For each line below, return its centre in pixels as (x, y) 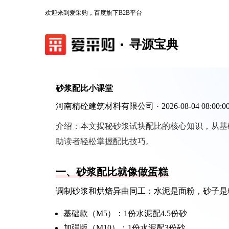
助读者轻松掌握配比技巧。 (105, 141)
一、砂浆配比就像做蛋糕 (112, 172)
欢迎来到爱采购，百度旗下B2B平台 (94, 13)
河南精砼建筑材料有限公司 (105, 106)
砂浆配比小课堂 (84, 88)
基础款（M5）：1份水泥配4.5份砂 (125, 213)
